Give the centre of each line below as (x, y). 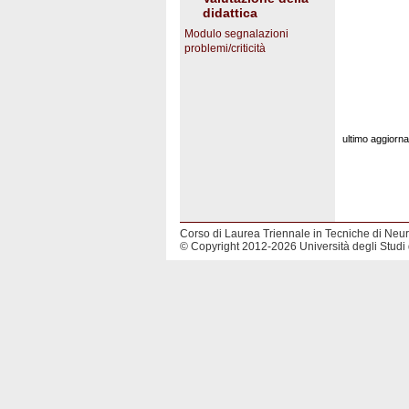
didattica (230, 13)
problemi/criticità (225, 48)
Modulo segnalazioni (236, 34)
